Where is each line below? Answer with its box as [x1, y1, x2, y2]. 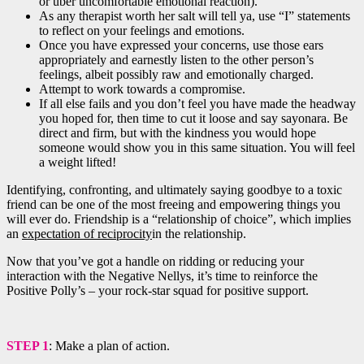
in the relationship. [152, 226, 246, 240]
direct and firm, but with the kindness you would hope [39, 125, 316, 140]
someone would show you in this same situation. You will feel [39, 140, 355, 154]
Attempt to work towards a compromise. [39, 81, 245, 96]
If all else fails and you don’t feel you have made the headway [39, 96, 356, 110]
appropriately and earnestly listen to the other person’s [39, 52, 314, 67]
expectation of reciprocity [22, 226, 152, 240]
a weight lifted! [39, 154, 116, 169]
